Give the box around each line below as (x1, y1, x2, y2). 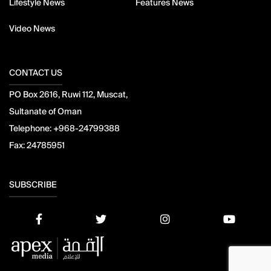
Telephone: (9, 123, 53, 134)
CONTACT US (9, 67, 62, 79)
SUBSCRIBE (9, 179, 57, 191)
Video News (9, 23, 55, 34)
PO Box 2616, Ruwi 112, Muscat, (9, 89, 128, 100)
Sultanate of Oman (9, 106, 82, 117)
